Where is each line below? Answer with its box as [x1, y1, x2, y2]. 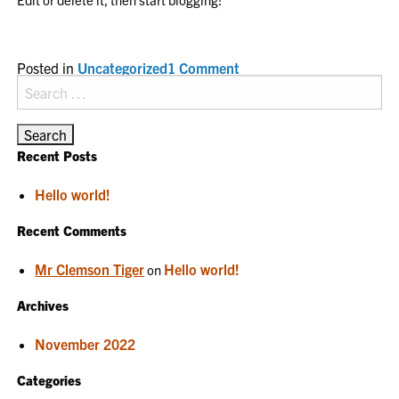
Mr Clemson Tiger [35, 260, 145, 278]
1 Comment [167, 59, 240, 77]
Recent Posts [17, 147, 98, 164]
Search [16, 77, 54, 93]
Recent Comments [17, 222, 127, 239]
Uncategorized [77, 59, 168, 77]
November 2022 [35, 335, 136, 353]
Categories [17, 371, 82, 388]
